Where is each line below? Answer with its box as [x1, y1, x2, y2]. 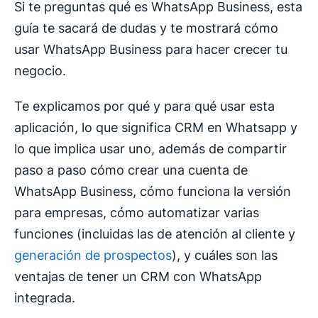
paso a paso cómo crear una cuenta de [14, 163, 248, 178]
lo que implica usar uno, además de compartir [14, 141, 287, 157]
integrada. [14, 290, 75, 306]
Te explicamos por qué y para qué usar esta [14, 99, 275, 114]
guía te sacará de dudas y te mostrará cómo [14, 21, 278, 36]
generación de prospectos [14, 248, 172, 263]
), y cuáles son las [172, 248, 278, 263]
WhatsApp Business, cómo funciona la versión [14, 184, 291, 199]
